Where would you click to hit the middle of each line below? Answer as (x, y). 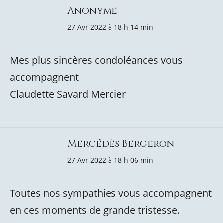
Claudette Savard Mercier (68, 94)
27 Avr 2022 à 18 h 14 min (110, 27)
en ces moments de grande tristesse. (95, 210)
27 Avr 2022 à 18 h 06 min (110, 160)
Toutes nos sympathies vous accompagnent (111, 193)
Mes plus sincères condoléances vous (96, 60)
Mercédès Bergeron (121, 144)
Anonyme (92, 11)
